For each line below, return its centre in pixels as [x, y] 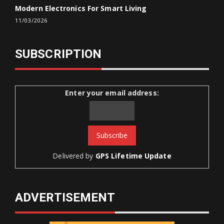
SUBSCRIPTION [58, 54]
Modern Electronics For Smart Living [81, 8]
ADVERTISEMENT [65, 197]
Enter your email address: [112, 92]
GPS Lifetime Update [133, 155]
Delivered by [74, 155]
